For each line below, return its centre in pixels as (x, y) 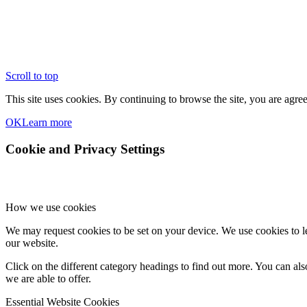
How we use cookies (51, 207)
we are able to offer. (48, 278)
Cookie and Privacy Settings (85, 149)
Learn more (47, 123)
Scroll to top (32, 76)
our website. (32, 243)
